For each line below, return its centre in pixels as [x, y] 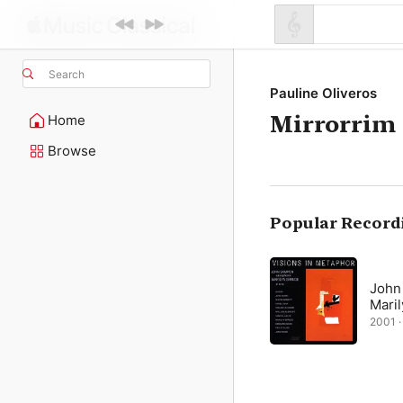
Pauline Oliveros [323, 93]
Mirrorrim [333, 124]
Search [67, 74]
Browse [72, 151]
